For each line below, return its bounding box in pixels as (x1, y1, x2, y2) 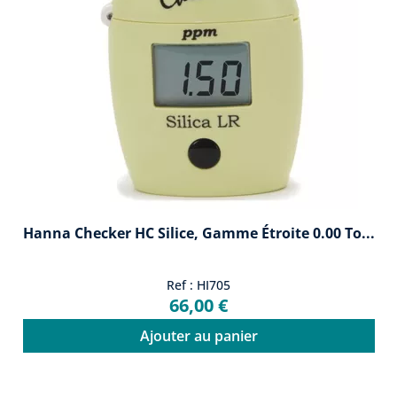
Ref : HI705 (167, 276, 230, 293)
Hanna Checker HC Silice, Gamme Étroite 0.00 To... (22, 222, 375, 243)
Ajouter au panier (139, 325, 258, 346)
